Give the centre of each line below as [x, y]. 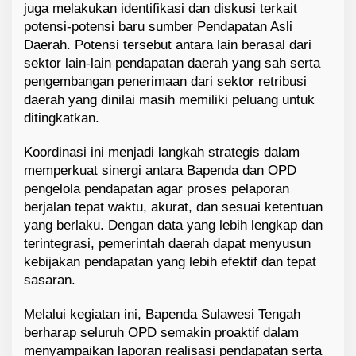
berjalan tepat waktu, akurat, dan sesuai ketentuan [173, 207]
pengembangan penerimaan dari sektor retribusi [165, 81]
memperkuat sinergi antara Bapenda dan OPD [160, 170]
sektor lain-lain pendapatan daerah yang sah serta [172, 63]
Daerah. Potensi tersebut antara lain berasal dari [168, 44]
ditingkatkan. [62, 118]
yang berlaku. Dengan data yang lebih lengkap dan [173, 225]
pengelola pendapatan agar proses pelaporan [157, 188]
